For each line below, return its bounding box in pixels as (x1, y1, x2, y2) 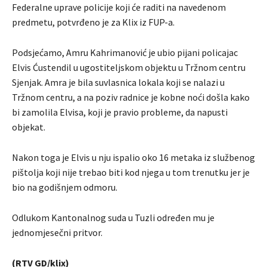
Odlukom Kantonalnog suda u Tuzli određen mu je (12, 211, 215, 223)
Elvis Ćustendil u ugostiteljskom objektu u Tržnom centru (12, 61, 246, 73)
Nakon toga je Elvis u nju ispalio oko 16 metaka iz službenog (12, 151, 255, 163)
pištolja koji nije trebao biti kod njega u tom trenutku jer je (12, 166, 250, 178)
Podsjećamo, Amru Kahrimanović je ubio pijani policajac (12, 46, 238, 58)
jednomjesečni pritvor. (12, 226, 103, 238)
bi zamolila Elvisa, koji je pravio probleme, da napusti (12, 105, 228, 118)
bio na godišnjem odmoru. (12, 181, 117, 193)
